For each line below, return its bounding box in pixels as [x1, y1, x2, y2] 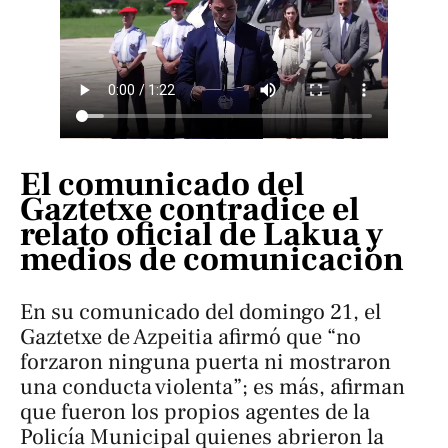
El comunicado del [20, 163, 304, 207]
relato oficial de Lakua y [20, 213, 383, 257]
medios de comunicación [20, 238, 404, 282]
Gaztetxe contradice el [20, 188, 359, 232]
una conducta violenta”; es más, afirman [20, 373, 405, 402]
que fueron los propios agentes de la [20, 398, 370, 427]
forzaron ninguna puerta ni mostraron [20, 348, 391, 377]
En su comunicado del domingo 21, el [20, 298, 381, 327]
